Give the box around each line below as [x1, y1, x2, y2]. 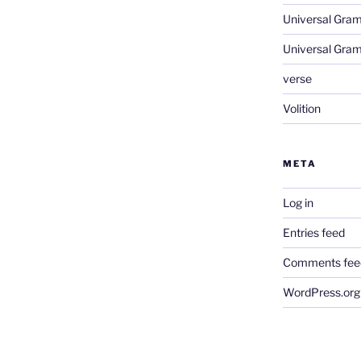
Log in [282, 196, 313, 210]
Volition [282, 102, 321, 116]
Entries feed [282, 226, 345, 240]
